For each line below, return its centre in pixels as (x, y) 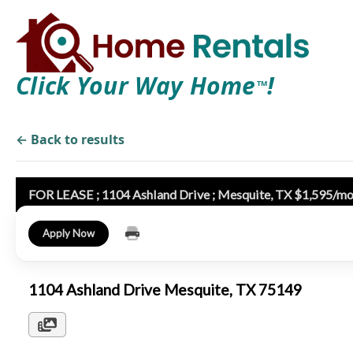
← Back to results (70, 139)
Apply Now (69, 233)
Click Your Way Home (136, 85)
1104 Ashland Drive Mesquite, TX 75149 (168, 290)
